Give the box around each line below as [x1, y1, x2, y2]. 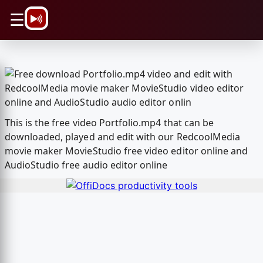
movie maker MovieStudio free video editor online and [4, 144, 248, 158]
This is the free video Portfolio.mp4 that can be [4, 116, 214, 130]
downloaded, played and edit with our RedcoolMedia [4, 130, 241, 144]
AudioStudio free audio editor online [4, 159, 168, 172]
